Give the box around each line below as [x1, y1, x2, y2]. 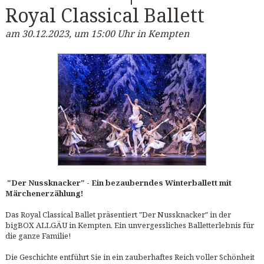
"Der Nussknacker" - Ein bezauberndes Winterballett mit [5, 177, 232, 189]
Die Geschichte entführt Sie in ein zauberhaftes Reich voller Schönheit [5, 252, 255, 263]
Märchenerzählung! [5, 188, 83, 199]
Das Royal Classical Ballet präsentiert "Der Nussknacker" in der [5, 209, 231, 220]
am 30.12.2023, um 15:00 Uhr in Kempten [5, 27, 189, 40]
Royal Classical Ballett [5, 2, 204, 28]
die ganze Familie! [5, 230, 71, 242]
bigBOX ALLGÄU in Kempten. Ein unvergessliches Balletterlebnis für [5, 220, 254, 231]
